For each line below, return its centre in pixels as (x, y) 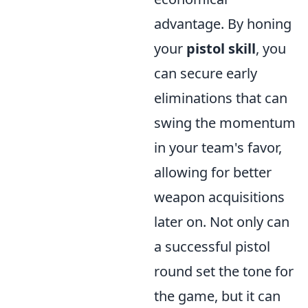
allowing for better (213, 173)
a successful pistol (212, 247)
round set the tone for (224, 272)
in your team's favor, (218, 148)
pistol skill (221, 49)
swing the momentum (225, 123)
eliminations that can (221, 98)
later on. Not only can (222, 222)
